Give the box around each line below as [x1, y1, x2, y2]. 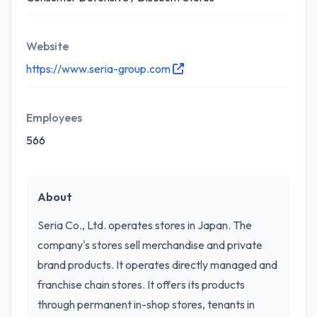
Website [26, 39, 69, 53]
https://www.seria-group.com [26, 62, 173, 76]
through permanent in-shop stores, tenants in [38, 297, 255, 311]
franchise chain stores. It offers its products [38, 277, 245, 292]
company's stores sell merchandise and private [38, 238, 263, 252]
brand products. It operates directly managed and [38, 258, 277, 272]
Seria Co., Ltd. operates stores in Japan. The [38, 218, 252, 232]
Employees [26, 110, 82, 125]
